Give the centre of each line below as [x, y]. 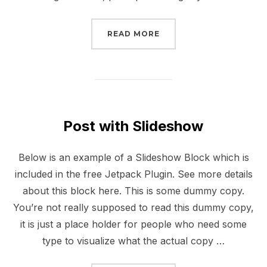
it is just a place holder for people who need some [133, 224]
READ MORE [133, 34]
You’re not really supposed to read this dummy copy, [133, 208]
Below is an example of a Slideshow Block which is [133, 158]
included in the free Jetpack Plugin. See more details [133, 174]
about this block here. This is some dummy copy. [133, 191]
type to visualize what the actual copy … [133, 241]
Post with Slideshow [133, 126]
